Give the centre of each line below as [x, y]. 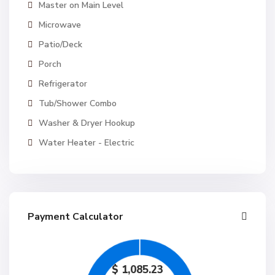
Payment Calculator [75, 217]
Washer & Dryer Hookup [87, 123]
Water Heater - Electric [87, 143]
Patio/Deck [60, 45]
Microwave [60, 25]
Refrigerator [63, 84]
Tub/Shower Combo [78, 103]
